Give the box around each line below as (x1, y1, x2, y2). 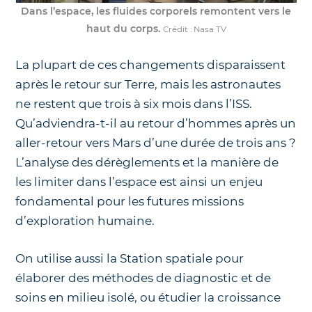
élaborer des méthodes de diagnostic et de (15, 270, 272, 285)
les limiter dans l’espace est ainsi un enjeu (15, 175, 263, 189)
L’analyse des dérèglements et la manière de (15, 155, 279, 170)
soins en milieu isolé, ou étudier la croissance (15, 290, 281, 304)
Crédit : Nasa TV (162, 24, 226, 35)
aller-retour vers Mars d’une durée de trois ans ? (15, 136, 297, 150)
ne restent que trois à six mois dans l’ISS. (15, 97, 253, 111)
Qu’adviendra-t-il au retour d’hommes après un (15, 116, 297, 131)
